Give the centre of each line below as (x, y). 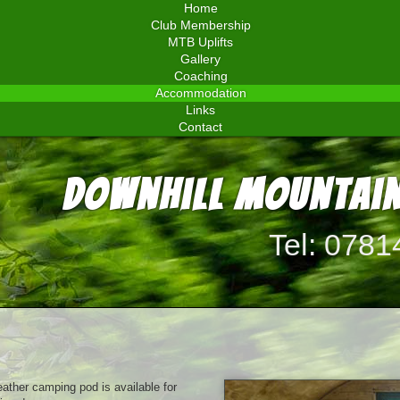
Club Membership (200, 25)
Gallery (200, 59)
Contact (200, 127)
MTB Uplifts (200, 42)
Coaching (200, 76)
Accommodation (200, 93)
